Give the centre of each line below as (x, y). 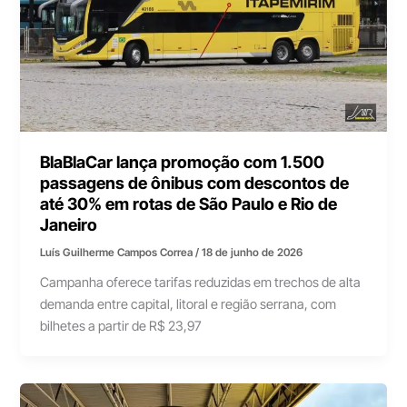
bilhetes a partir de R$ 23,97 (121, 326)
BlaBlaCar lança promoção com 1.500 (183, 161)
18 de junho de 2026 (253, 252)
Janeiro (69, 224)
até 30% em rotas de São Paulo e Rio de (189, 203)
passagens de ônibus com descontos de (195, 182)
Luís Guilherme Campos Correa (118, 252)
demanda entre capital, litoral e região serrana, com (189, 304)
